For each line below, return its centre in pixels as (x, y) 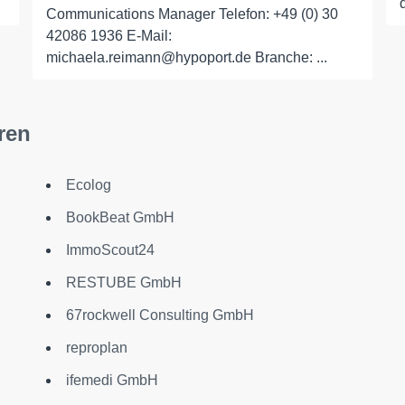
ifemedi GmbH (112, 380)
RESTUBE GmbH (123, 283)
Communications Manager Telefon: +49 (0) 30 (192, 14)
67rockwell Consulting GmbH (160, 315)
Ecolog (88, 185)
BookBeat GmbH (120, 217)
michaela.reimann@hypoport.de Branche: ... (186, 57)
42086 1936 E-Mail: (108, 36)
